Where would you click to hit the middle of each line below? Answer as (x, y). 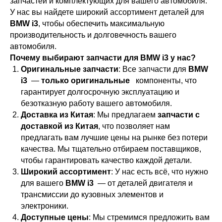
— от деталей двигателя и (144, 183)
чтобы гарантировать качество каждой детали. (106, 161)
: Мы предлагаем (125, 115)
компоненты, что (164, 81)
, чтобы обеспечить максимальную (101, 24)
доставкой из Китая (59, 126)
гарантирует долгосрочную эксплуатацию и (100, 92)
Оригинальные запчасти (70, 69)
